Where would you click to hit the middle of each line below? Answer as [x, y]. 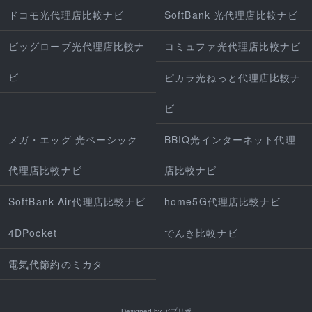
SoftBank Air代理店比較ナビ [77, 201]
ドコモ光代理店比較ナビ [67, 14]
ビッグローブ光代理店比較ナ [77, 46]
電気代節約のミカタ [56, 264]
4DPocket [33, 232]
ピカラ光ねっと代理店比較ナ [233, 77]
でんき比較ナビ [201, 232]
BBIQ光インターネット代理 [230, 139]
